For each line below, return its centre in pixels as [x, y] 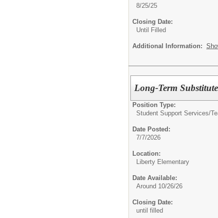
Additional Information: [169, 46]
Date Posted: [151, 129]
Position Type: [154, 105]
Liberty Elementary [163, 162]
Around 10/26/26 [159, 186]
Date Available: [155, 178]
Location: [146, 154]
